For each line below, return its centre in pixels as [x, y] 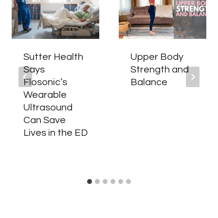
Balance [149, 82]
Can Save [45, 120]
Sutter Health [53, 57]
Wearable [45, 95]
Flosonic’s [45, 82]
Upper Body [157, 57]
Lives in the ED [55, 133]
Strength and [160, 69]
